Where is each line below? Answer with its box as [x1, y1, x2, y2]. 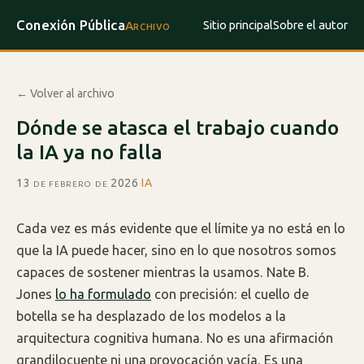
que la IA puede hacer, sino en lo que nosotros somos [16, 243, 336, 258]
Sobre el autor [273, 18, 348, 32]
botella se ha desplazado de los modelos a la [16, 309, 286, 324]
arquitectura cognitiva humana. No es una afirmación [16, 331, 333, 346]
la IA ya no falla [16, 141, 162, 164]
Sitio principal [203, 18, 273, 32]
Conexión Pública [16, 16, 125, 32]
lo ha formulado [55, 287, 151, 302]
